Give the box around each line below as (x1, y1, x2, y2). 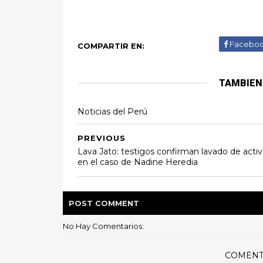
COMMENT (95, 198, 139, 208)
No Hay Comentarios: (63, 221, 144, 231)
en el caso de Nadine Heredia (77, 156, 198, 167)
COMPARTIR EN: (77, 41, 144, 50)
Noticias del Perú (77, 106, 147, 117)
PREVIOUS (77, 133, 126, 143)
